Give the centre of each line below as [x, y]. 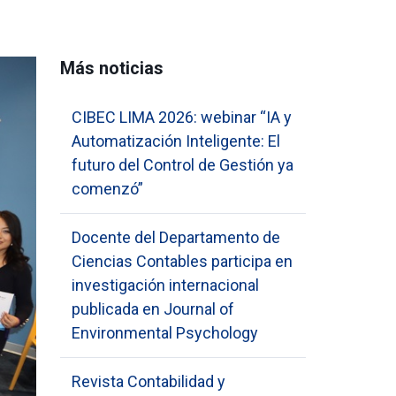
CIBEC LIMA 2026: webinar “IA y [182, 117]
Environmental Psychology [165, 333]
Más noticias [111, 69]
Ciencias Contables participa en [183, 261]
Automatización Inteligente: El [176, 141]
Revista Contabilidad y [149, 381]
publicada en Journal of [153, 309]
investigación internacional [166, 285]
